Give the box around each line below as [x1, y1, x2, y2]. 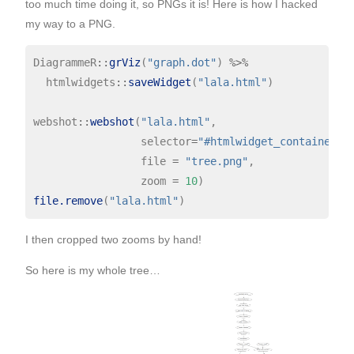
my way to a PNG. [25, 17, 115, 30]
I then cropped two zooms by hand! [25, 232, 201, 246]
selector [32, 134, 191, 148]
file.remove [32, 194, 103, 207]
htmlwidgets [32, 75, 115, 88]
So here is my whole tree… [25, 264, 160, 277]
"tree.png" [184, 154, 248, 168]
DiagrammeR [32, 55, 96, 69]
